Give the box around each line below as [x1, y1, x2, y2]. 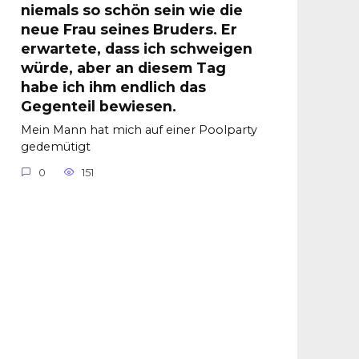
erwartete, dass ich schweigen [21, 40, 252, 58]
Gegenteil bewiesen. [21, 98, 176, 115]
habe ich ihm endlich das [21, 79, 206, 96]
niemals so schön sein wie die [21, 2, 243, 19]
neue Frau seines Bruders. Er [21, 21, 237, 38]
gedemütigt [21, 139, 91, 155]
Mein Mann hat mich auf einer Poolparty [21, 123, 257, 138]
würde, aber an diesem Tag [21, 59, 226, 77]
